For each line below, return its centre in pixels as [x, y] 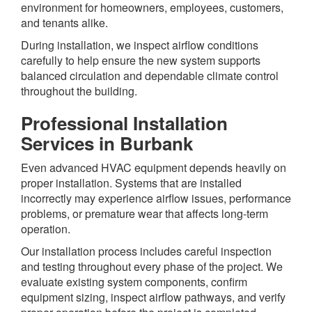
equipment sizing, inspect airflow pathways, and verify [153, 297]
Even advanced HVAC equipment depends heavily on [154, 168]
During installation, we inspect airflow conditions [140, 45]
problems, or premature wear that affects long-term [145, 214]
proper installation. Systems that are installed [131, 183]
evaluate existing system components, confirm [134, 282]
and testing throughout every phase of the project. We [152, 267]
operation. [46, 229]
